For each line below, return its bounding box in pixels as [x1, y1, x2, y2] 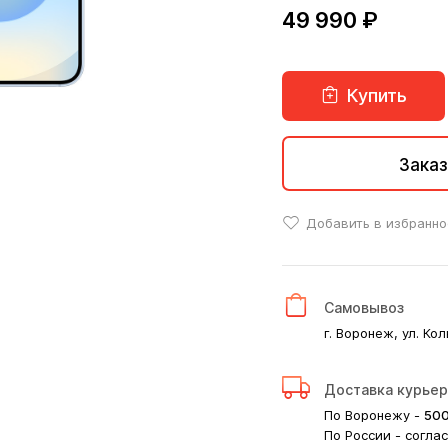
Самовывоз [323, 299, 404, 316]
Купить [341, 85, 407, 106]
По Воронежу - [323, 407, 424, 423]
